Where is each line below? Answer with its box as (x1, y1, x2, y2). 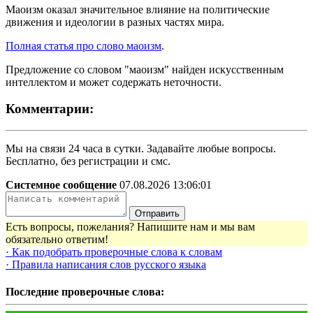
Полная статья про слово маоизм (6, 39, 161, 52)
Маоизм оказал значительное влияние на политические (6, 3, 270, 15)
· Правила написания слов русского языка (6, 259, 206, 271)
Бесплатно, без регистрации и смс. (6, 155, 170, 168)
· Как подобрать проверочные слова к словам (6, 246, 222, 259)
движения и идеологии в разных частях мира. (6, 15, 224, 28)
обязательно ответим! (6, 233, 108, 246)
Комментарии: (6, 101, 94, 117)
